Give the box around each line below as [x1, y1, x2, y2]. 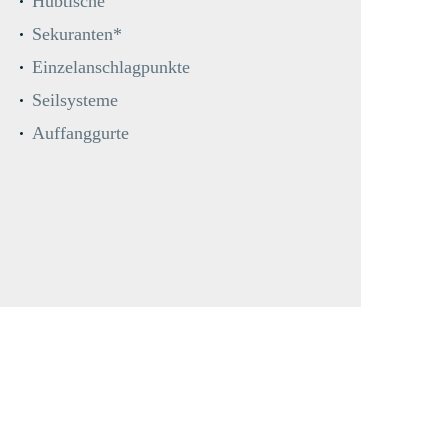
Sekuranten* [32, 24, 122, 45]
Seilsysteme [32, 90, 118, 111]
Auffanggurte [32, 123, 129, 144]
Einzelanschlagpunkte [32, 57, 190, 78]
